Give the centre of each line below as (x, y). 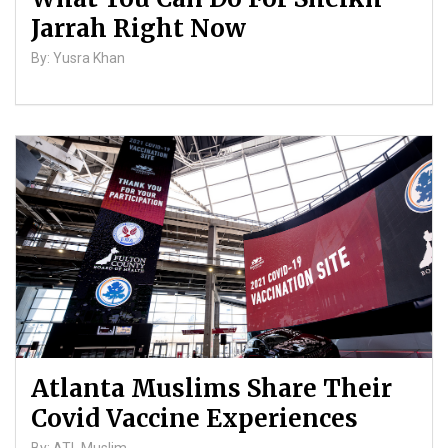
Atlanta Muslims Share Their (211, 389)
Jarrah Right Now (138, 29)
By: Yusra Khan (78, 58)
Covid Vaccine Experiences (194, 419)
